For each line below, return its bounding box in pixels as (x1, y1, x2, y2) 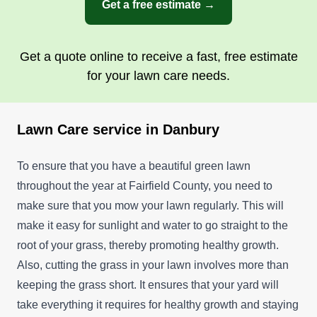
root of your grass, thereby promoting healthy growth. (17, 238, 279, 251)
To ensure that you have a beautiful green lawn (17, 159, 250, 172)
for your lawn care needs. (87, 68, 230, 83)
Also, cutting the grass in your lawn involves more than (17, 258, 289, 271)
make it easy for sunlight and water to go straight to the (17, 219, 288, 231)
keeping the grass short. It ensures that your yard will (17, 278, 279, 291)
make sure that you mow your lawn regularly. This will (17, 199, 284, 212)
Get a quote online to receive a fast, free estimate (19, 49, 298, 64)
